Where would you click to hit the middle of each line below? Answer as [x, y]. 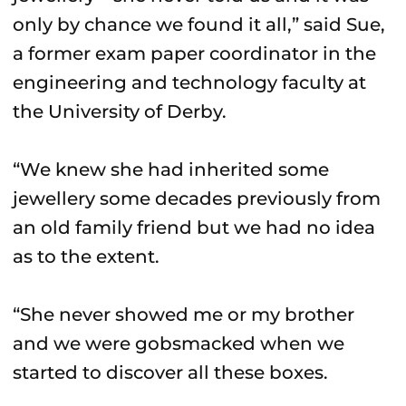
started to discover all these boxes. [170, 372]
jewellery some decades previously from [197, 198]
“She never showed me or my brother [184, 314]
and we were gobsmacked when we [179, 343]
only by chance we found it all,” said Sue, [199, 24]
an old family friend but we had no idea [194, 227]
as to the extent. [86, 256]
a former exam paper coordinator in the [194, 53]
